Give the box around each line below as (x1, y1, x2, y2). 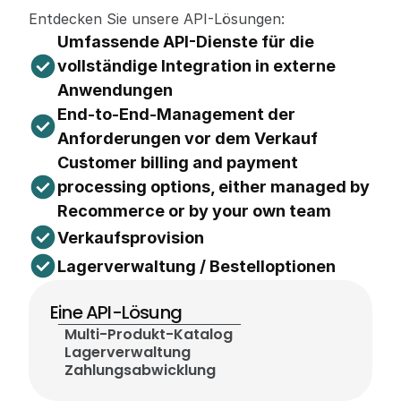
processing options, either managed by (57, 177, 370, 196)
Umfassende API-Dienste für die (57, 32, 314, 51)
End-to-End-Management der (57, 105, 295, 124)
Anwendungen (57, 81, 173, 99)
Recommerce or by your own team (57, 201, 331, 220)
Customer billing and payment (57, 153, 298, 172)
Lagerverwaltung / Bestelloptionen (57, 256, 336, 276)
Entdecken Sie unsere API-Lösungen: (29, 10, 285, 28)
